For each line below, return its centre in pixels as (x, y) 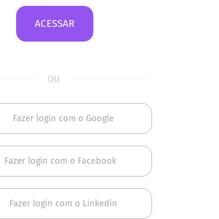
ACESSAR (55, 23)
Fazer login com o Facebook (60, 161)
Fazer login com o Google (63, 118)
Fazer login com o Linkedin (63, 203)
